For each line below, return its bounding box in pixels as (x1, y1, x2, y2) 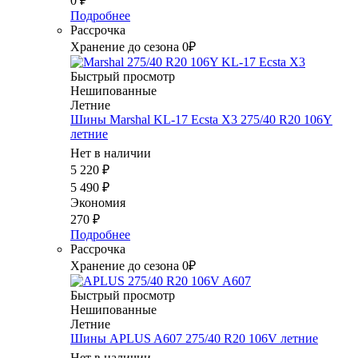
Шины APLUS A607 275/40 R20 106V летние (70, 332, 318, 346)
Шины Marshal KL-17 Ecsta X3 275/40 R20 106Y (70, 113, 332, 127)
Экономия (70, 196, 125, 210)
